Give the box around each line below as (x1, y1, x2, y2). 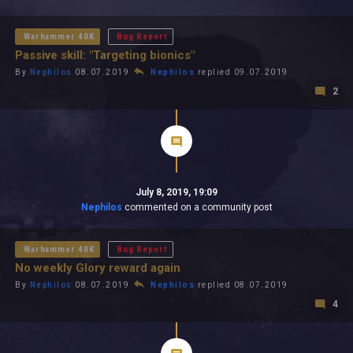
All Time (42, 14, 84, 27)
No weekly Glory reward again (15, 261, 180, 275)
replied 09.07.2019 (195, 68, 288, 76)
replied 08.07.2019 (195, 281, 288, 289)
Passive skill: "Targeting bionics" (15, 48, 195, 62)
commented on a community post (121, 202, 273, 213)
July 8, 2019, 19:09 (136, 187, 217, 198)
